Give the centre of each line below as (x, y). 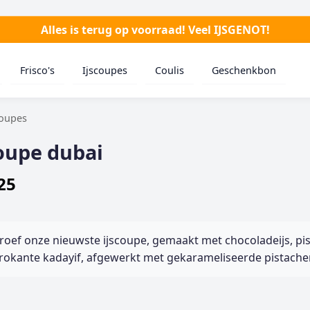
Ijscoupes (105, 70)
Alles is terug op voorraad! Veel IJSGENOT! (155, 30)
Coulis (170, 70)
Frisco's (37, 70)
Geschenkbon (244, 70)
